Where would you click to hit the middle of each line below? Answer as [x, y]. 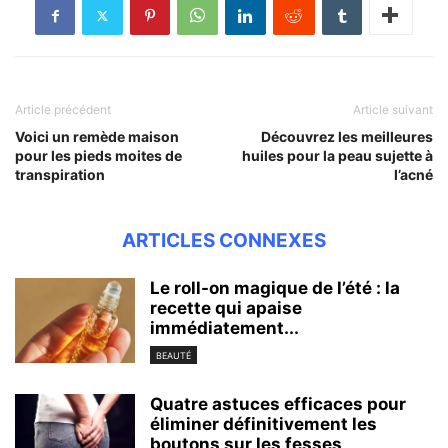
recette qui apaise [226, 308]
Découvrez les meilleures [347, 137]
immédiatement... [224, 328]
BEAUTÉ [173, 356]
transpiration [60, 175]
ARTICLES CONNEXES [224, 241]
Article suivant [393, 110]
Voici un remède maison [97, 137]
